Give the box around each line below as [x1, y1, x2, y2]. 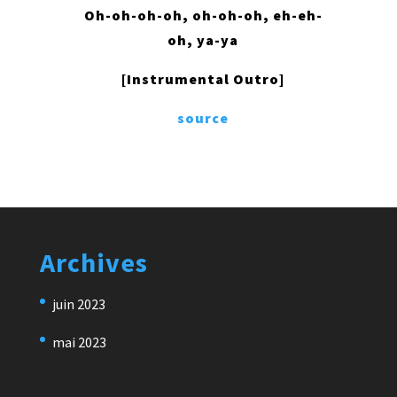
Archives [39, 245, 148, 280]
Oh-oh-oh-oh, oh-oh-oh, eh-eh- [83, 6, 323, 25]
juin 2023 [51, 295, 105, 314]
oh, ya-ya [167, 31, 239, 50]
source [177, 109, 230, 128]
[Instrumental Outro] [121, 70, 285, 89]
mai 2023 [51, 333, 106, 352]
